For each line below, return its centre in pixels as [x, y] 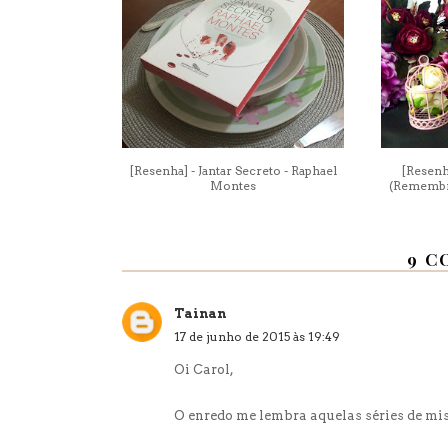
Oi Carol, [204, 369]
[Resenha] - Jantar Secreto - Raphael [233, 170]
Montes [233, 185]
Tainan [200, 313]
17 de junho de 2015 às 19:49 [257, 336]
